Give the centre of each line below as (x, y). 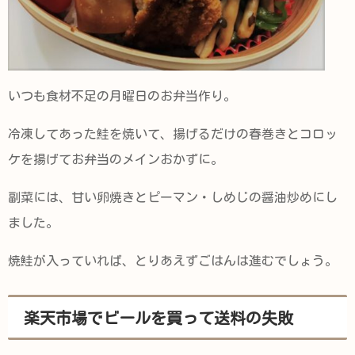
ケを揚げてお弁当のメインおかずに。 (116, 160)
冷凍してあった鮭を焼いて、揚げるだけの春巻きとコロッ (173, 134)
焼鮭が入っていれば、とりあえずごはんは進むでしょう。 (173, 261)
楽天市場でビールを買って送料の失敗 (158, 317)
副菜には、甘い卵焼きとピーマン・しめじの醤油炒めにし (173, 198)
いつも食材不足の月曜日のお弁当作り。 (122, 96)
